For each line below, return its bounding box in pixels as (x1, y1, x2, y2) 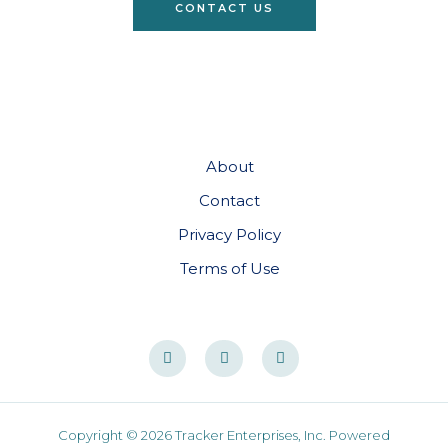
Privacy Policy (178, 224, 281, 244)
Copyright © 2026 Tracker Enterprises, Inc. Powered (58, 427, 390, 444)
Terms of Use (179, 258, 280, 278)
